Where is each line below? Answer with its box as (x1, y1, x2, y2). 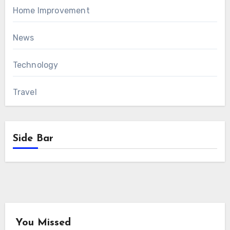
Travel (12, 87, 37, 98)
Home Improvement (12, 6, 90, 16)
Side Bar (12, 133, 53, 144)
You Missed (15, 218, 71, 228)
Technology (12, 60, 59, 70)
